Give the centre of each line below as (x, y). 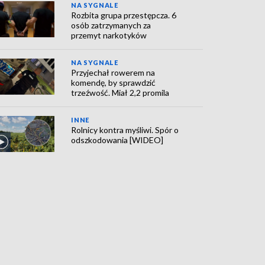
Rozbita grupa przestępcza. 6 (124, 15)
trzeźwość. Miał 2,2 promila (120, 93)
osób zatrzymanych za (111, 25)
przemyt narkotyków (109, 35)
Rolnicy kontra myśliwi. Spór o (125, 130)
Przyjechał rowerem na (113, 73)
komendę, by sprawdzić (114, 83)
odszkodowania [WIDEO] (117, 140)
